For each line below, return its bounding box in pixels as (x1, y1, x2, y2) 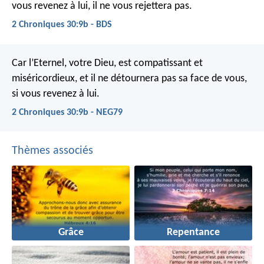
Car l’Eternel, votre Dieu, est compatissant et (12, 57, 203, 69)
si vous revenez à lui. (12, 88, 100, 100)
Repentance (167, 227, 220, 238)
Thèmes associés (12, 144, 93, 157)
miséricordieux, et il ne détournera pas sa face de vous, (12, 72, 247, 84)
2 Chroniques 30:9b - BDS (12, 20, 112, 30)
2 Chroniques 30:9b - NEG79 (12, 107, 123, 117)
